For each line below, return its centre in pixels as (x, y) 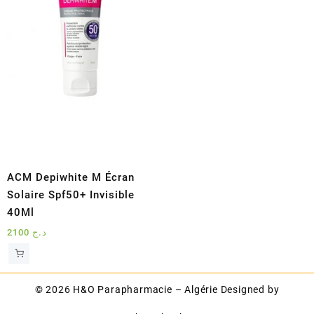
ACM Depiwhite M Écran (71, 177)
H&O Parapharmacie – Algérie (145, 289)
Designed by (250, 289)
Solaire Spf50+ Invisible (71, 194)
